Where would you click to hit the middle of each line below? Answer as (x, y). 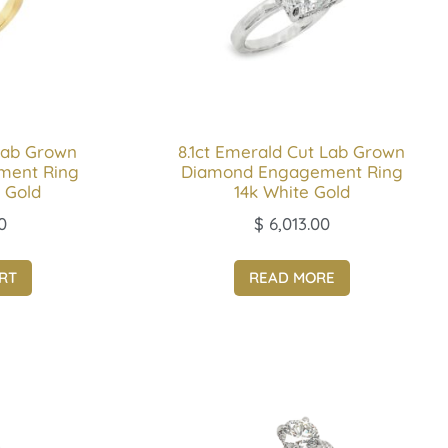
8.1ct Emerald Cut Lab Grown (292, 152)
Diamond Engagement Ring (291, 172)
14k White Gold (291, 192)
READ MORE (291, 278)
